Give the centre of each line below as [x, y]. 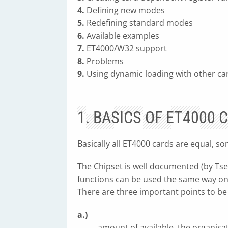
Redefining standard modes [139, 23]
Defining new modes [125, 10]
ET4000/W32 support [126, 48]
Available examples [122, 36]
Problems [104, 61]
